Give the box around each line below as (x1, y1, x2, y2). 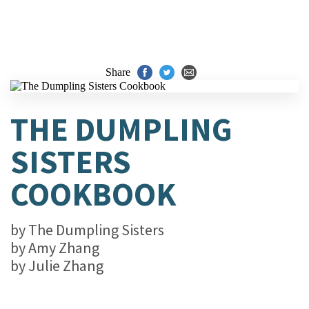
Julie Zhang (28, 256, 103, 275)
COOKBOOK (10, 174, 176, 215)
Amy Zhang (28, 238, 99, 257)
